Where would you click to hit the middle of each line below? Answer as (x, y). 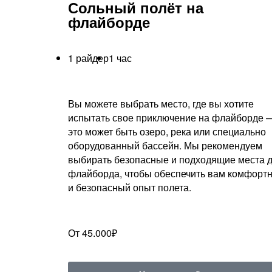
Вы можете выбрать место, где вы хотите (161, 103)
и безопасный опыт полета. (130, 187)
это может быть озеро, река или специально (167, 131)
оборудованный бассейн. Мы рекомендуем (165, 145)
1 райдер (88, 58)
